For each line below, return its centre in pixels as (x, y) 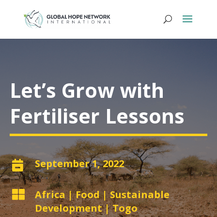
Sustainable (140, 194)
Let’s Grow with (87, 90)
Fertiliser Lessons (97, 116)
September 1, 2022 (79, 163)
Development (69, 208)
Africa (50, 194)
